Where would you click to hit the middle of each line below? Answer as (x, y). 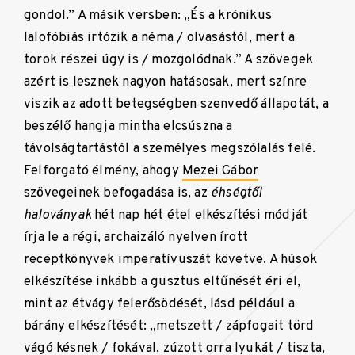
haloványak (57, 216)
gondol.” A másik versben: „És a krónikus (148, 16)
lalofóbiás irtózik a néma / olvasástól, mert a (160, 38)
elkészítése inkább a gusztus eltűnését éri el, (162, 282)
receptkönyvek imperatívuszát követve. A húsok (171, 260)
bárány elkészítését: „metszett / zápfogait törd (169, 326)
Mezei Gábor (221, 171)
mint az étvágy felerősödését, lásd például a (159, 304)
